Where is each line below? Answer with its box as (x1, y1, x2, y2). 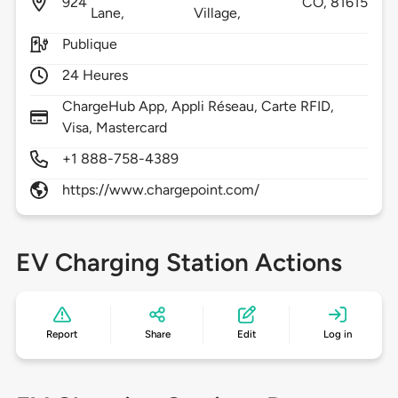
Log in (322, 328, 352, 341)
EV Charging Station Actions (15, 247, 342, 278)
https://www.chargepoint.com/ (61, 181, 260, 199)
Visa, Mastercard (61, 119, 168, 137)
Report (46, 328, 78, 341)
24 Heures (61, 67, 129, 84)
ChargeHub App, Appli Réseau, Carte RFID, (61, 98, 335, 115)
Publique (61, 36, 118, 53)
